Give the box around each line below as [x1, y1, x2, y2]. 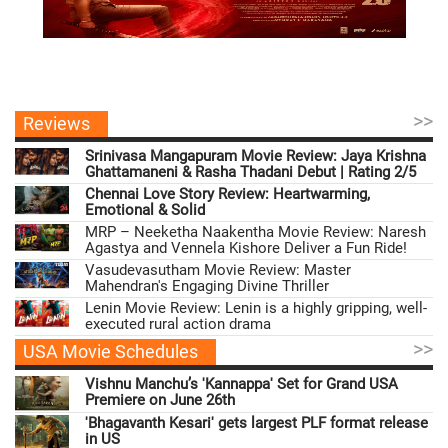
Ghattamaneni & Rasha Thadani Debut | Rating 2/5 [85, 163, 416, 181]
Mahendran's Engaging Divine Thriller [85, 277, 329, 296]
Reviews [23, 113, 90, 134]
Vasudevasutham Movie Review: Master [85, 261, 351, 280]
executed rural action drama [85, 315, 271, 334]
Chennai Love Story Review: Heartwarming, [85, 185, 370, 204]
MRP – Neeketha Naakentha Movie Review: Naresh [85, 223, 426, 242]
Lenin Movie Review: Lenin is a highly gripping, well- [85, 299, 427, 318]
